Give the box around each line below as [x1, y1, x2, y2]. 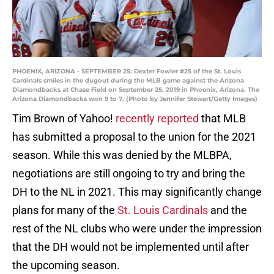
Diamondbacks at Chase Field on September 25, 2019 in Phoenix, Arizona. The [12, 86, 259, 94]
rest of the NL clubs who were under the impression [12, 222, 262, 235]
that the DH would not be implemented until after [12, 240, 249, 254]
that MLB [199, 112, 246, 125]
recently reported [116, 112, 199, 125]
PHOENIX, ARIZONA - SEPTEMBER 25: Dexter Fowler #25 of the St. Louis [12, 67, 241, 76]
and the [208, 204, 247, 217]
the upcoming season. [12, 259, 120, 272]
